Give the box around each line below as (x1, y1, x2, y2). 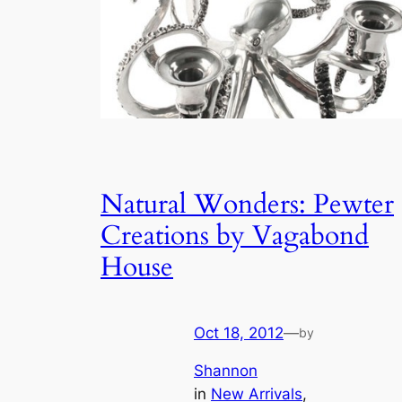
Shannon (194, 362, 258, 380)
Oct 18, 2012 (194, 323, 284, 342)
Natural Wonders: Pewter (100, 187, 394, 223)
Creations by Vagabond (100, 218, 369, 255)
